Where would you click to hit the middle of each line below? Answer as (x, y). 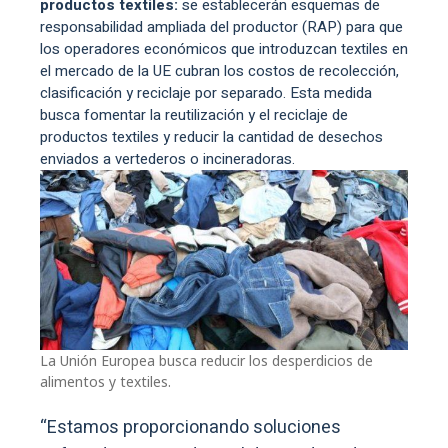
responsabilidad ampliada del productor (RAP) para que (221, 26)
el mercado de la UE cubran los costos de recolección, (219, 70)
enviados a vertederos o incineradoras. (167, 158)
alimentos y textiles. (105, 381)
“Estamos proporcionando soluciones (190, 427)
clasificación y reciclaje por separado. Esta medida (206, 92)
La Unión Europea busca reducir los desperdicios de (206, 360)
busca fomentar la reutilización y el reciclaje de (194, 114)
